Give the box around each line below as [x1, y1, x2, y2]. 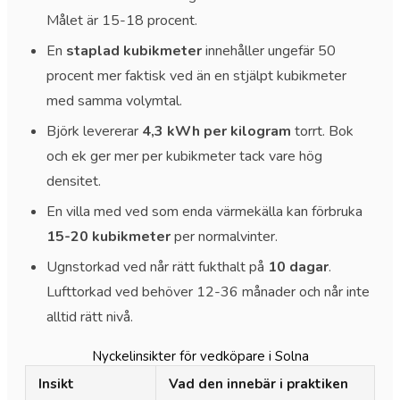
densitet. [46, 171, 101, 191]
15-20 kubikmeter [46, 226, 171, 246]
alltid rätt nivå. [46, 306, 133, 327]
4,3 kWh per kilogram [142, 121, 291, 141]
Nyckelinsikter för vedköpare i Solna [91, 346, 309, 365]
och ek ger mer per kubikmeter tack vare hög [46, 146, 322, 166]
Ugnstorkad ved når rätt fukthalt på [46, 256, 268, 277]
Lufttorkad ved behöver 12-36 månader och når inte [46, 281, 370, 302]
